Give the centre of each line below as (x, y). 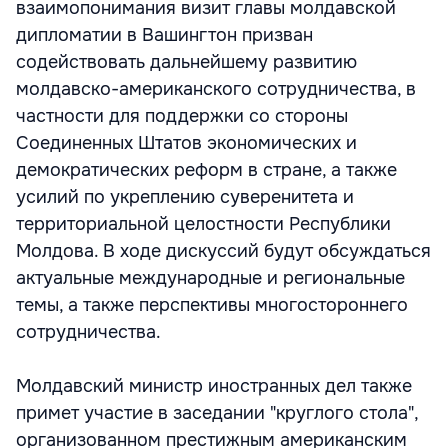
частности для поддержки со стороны (182, 116)
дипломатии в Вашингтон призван (164, 35)
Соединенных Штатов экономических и (186, 143)
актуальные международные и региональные (210, 278)
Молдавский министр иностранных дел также (214, 386)
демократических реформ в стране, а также (206, 170)
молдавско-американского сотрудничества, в (216, 89)
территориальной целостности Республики (203, 224)
